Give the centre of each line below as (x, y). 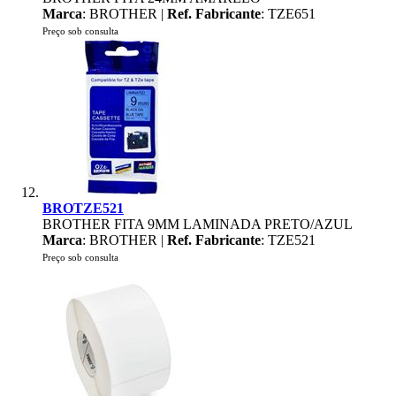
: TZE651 (288, 14)
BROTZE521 (83, 208)
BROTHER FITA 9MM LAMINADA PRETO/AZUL (198, 224)
